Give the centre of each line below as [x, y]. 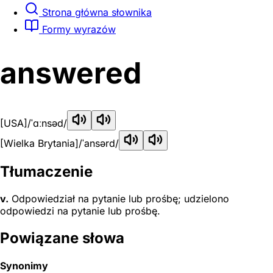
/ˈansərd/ [99, 144]
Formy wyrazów [77, 29]
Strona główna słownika [95, 12]
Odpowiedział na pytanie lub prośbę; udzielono [119, 199]
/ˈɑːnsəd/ [47, 123]
